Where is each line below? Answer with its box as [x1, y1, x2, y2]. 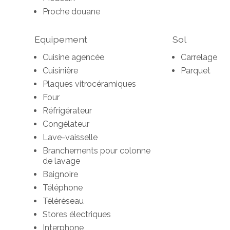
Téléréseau [43, 196, 84, 206]
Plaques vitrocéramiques [43, 79, 137, 89]
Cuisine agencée [43, 52, 105, 63]
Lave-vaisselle [43, 132, 98, 143]
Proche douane [43, 7, 101, 17]
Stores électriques [43, 209, 111, 220]
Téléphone [43, 183, 83, 193]
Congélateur [43, 119, 90, 129]
